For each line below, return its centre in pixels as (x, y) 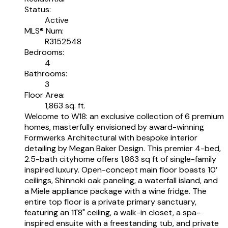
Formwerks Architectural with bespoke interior (111, 137)
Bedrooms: (44, 52)
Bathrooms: (46, 73)
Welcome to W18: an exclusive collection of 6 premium (124, 116)
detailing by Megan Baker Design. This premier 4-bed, (123, 148)
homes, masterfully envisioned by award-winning (114, 127)
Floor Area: (45, 95)
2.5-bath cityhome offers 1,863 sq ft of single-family (120, 159)
